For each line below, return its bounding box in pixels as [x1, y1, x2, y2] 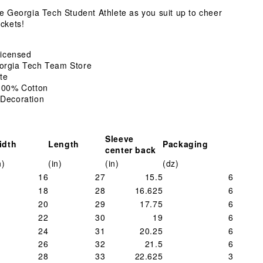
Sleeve [105, 133, 134, 144]
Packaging [163, 138, 208, 150]
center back [105, 144, 156, 156]
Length [48, 138, 79, 150]
